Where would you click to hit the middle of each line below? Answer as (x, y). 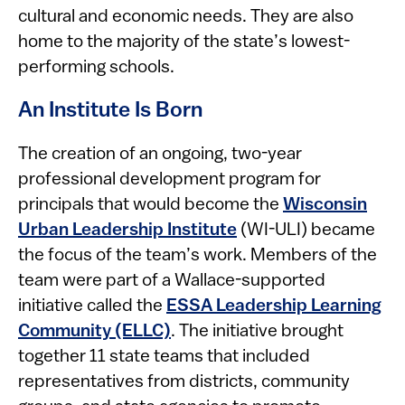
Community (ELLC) (94, 332)
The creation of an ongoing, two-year (160, 155)
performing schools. (96, 68)
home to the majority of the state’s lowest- (184, 42)
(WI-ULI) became (306, 231)
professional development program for (170, 180)
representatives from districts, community (184, 382)
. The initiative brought (257, 332)
